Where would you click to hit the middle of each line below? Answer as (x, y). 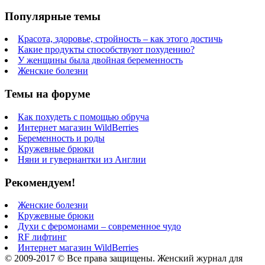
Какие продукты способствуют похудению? (106, 50)
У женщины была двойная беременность (100, 60)
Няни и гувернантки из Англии (82, 159)
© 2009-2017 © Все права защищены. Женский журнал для (124, 258)
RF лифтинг (42, 237)
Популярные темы (53, 16)
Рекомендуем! (40, 182)
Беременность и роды (61, 138)
